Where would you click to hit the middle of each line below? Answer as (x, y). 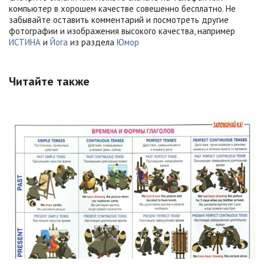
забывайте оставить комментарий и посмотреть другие (119, 20)
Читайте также (49, 82)
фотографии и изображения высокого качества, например (122, 31)
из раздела (92, 42)
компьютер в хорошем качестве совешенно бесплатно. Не (122, 9)
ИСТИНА (25, 42)
